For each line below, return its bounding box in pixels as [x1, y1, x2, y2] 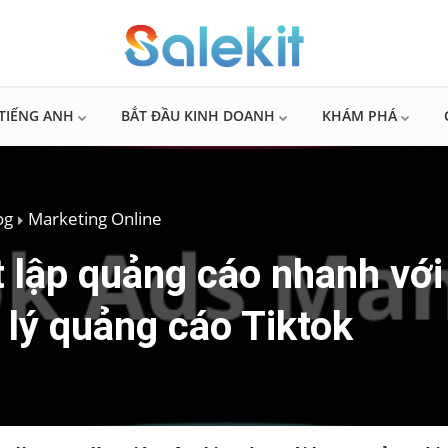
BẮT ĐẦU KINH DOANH [121, 106, 275, 125]
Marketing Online [28, 207, 162, 230]
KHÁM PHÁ [322, 106, 397, 125]
